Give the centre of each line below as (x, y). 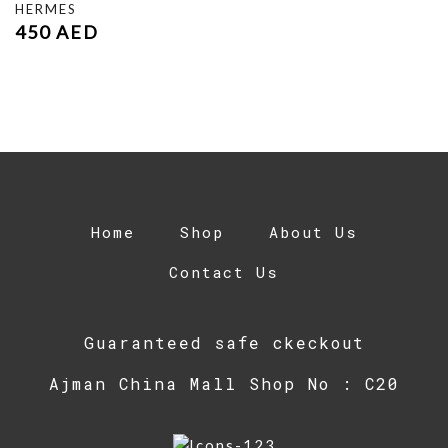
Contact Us (224, 271)
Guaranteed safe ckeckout (224, 342)
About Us (313, 231)
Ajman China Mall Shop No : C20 (224, 383)
